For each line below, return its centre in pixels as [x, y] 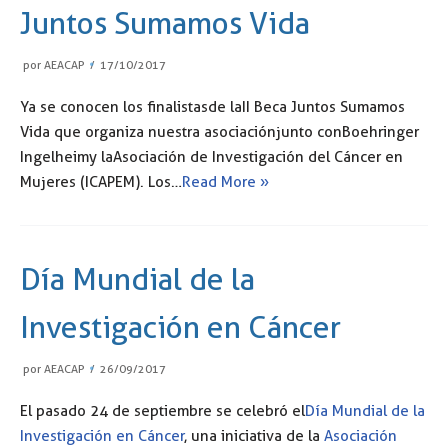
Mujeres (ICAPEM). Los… [101, 181]
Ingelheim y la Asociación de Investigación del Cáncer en [211, 156]
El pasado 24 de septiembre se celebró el [162, 410]
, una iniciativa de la [254, 435]
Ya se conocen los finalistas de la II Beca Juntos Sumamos [212, 106]
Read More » [225, 181]
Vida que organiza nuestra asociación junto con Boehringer [219, 131]
